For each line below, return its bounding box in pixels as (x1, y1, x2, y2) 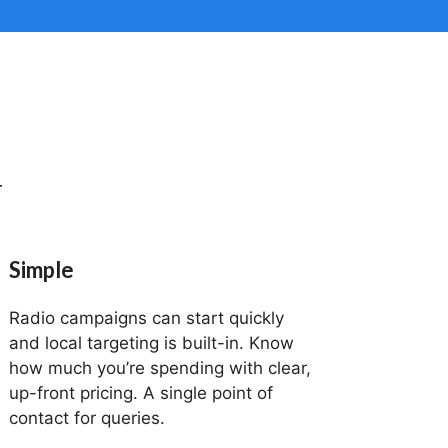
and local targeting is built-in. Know (9, 333, 295, 353)
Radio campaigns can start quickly (9, 308, 285, 328)
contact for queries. (9, 408, 166, 428)
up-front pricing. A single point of (9, 383, 274, 403)
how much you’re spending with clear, (9, 358, 312, 378)
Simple (9, 256, 75, 283)
